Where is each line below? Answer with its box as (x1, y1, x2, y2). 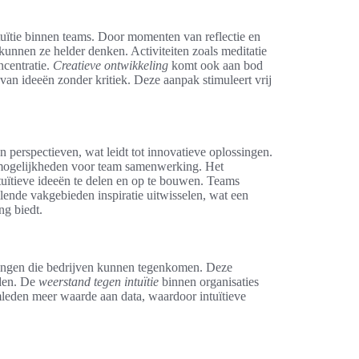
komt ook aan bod (168, 58, 263, 72)
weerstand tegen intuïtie (38, 274, 159, 288)
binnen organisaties (159, 274, 259, 288)
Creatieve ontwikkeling (53, 58, 168, 72)
